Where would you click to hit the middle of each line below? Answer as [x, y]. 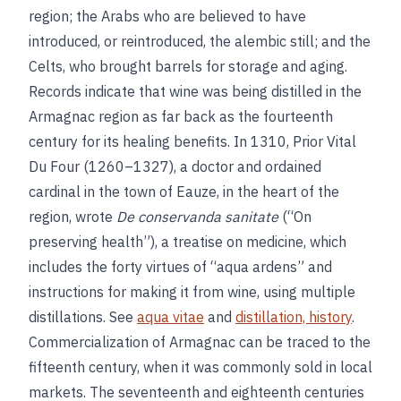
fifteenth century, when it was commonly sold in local [200, 367]
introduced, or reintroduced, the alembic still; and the [200, 41]
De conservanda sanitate [197, 217]
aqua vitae [171, 317]
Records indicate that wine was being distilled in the [195, 91]
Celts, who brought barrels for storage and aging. [188, 66]
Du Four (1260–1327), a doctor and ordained [175, 166]
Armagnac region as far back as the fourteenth [181, 116]
